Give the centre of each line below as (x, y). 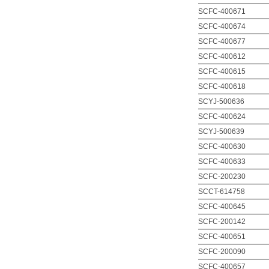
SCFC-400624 (222, 116)
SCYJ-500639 (221, 131)
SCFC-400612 (222, 56)
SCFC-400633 (222, 162)
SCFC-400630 (222, 147)
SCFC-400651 (222, 237)
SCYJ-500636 (221, 101)
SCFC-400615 (222, 71)
